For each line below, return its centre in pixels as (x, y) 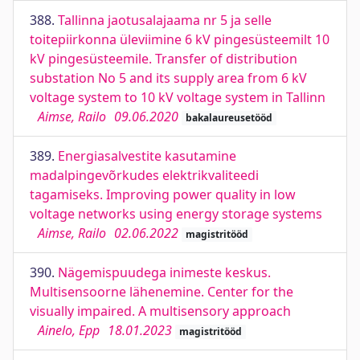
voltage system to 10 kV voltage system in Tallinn (178, 97)
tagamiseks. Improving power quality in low (163, 194)
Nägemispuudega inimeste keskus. (164, 272)
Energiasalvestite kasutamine (147, 156)
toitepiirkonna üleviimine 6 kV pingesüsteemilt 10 (180, 39)
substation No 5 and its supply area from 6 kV (168, 78)
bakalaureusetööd (229, 118)
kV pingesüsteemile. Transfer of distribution (164, 59)
